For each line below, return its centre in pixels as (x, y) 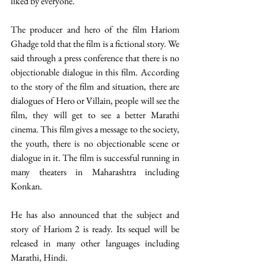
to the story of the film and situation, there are (95, 87)
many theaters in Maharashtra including (95, 172)
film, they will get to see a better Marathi (95, 115)
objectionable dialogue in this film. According (95, 72)
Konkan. (27, 186)
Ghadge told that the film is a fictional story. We (95, 44)
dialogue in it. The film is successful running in (95, 158)
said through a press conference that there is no (95, 58)
